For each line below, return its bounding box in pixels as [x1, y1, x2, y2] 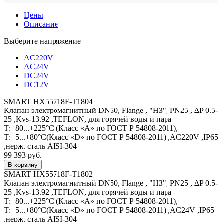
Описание [24, 19, 58, 28]
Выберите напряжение [4, 36, 81, 45]
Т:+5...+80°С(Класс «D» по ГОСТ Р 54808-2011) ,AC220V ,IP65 [4, 132, 218, 141]
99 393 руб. [4, 150, 42, 159]
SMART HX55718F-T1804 [4, 97, 93, 106]
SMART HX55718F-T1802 [4, 169, 93, 178]
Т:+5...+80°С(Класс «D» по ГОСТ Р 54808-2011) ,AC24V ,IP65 [4, 205, 214, 214]
